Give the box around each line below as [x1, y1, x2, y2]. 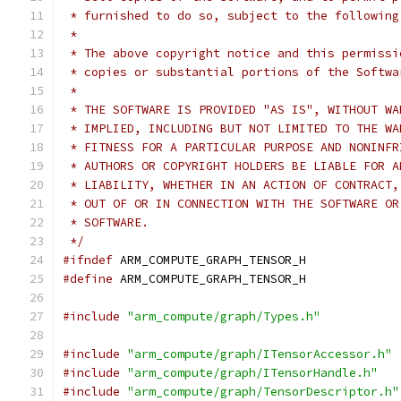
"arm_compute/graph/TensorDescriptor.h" [127, 384, 399, 399]
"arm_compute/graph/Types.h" [127, 309, 320, 324]
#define [63, 271, 113, 286]
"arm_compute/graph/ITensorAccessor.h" [127, 346, 392, 362]
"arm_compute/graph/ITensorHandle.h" [127, 365, 378, 380]
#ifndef [63, 252, 113, 268]
